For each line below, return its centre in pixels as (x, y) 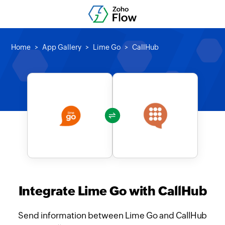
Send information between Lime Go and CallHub (113, 215)
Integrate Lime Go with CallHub (113, 191)
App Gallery (62, 47)
